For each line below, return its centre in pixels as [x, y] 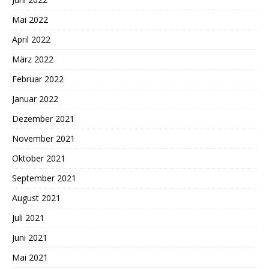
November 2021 [44, 138]
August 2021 [36, 198]
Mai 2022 [30, 19]
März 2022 [33, 59]
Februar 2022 [38, 79]
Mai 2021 [30, 257]
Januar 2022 [35, 98]
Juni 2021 [30, 237]
